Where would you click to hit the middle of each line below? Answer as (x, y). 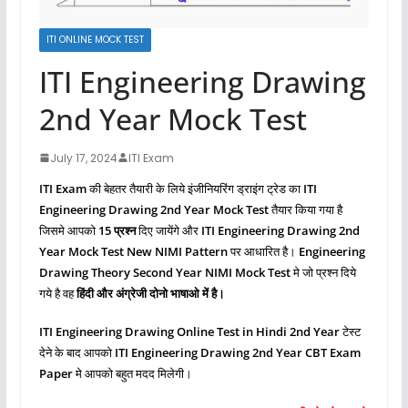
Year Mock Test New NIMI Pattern (134, 251)
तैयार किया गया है (305, 209)
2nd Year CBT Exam (306, 353)
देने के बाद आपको (76, 353)
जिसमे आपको (68, 230)
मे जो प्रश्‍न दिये (323, 272)
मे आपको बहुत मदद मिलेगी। (132, 374)
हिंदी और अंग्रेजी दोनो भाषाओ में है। (150, 293)
